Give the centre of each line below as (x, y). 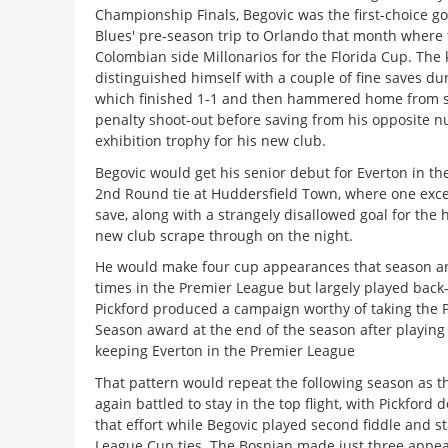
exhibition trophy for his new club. (210, 141)
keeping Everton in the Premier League (224, 351)
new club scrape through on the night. (223, 235)
